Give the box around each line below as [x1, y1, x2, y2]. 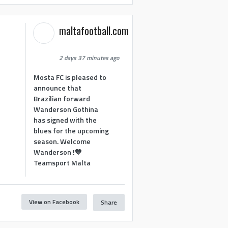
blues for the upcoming [34, 125, 109, 136]
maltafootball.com [59, 23, 129, 38]
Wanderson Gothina [34, 103, 99, 115]
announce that [34, 82, 82, 93]
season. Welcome [34, 135, 91, 147]
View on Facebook [28, 196, 79, 207]
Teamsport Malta [34, 157, 91, 168]
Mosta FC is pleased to [34, 71, 107, 82]
